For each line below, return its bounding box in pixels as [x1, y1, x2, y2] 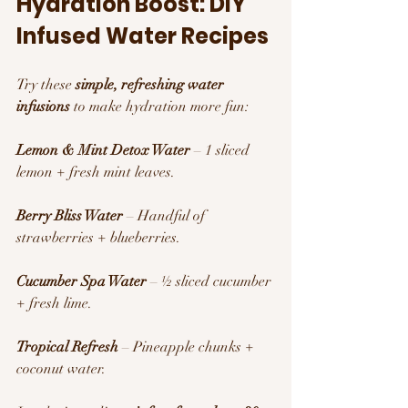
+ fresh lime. [16, 293, 92, 312]
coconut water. [16, 359, 106, 378]
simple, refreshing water [76, 75, 228, 94]
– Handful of [123, 206, 209, 225]
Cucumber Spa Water [16, 271, 147, 291]
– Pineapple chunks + [118, 337, 258, 356]
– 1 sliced [190, 140, 253, 159]
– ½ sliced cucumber [147, 271, 275, 291]
